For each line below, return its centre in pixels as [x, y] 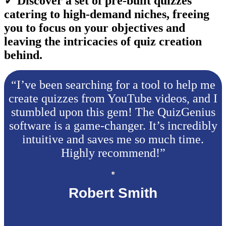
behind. [23, 55]
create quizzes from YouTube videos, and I [113, 98]
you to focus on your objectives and [95, 27]
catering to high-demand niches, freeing [107, 14]
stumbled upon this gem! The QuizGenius [113, 112]
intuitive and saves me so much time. [113, 139]
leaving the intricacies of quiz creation [103, 41]
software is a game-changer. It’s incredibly [113, 125]
